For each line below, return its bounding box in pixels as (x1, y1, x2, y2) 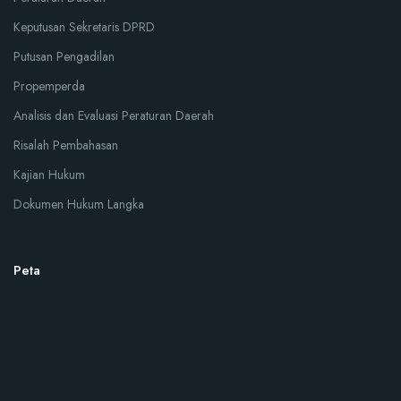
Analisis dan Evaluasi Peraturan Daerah (13, 107, 214, 124)
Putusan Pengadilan (13, 47, 115, 65)
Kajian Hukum (13, 166, 85, 183)
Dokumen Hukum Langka (13, 195, 144, 213)
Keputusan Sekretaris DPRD (13, 18, 155, 36)
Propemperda (13, 77, 85, 95)
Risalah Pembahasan (13, 136, 118, 154)
